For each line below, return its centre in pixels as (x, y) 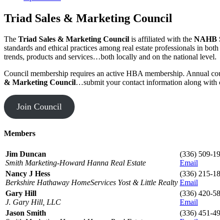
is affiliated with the (163, 39)
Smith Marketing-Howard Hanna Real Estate (76, 163)
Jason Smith (26, 213)
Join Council (39, 106)
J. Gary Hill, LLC (33, 202)
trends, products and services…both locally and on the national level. (110, 56)
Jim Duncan (26, 154)
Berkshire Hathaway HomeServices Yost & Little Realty (92, 183)
